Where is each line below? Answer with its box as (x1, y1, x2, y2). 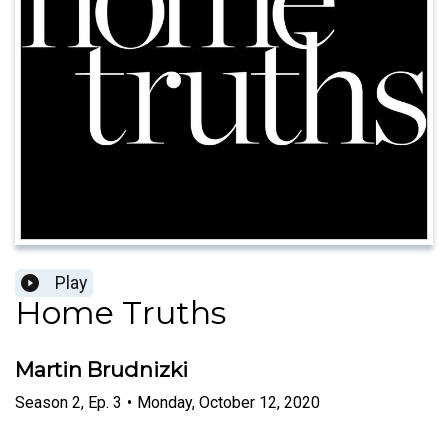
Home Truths (15, 293, 226, 333)
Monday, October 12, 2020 (137, 392, 320, 412)
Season (15, 392, 68, 412)
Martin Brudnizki (15, 357, 188, 383)
